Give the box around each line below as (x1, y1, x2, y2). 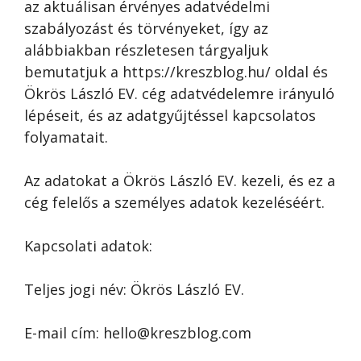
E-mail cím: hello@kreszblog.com (24, 323, 251, 342)
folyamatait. (24, 127, 108, 147)
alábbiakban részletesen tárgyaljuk (24, 40, 268, 60)
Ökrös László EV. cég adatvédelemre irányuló (24, 84, 334, 103)
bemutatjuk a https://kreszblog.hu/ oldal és (24, 62, 328, 81)
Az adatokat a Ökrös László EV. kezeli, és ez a (24, 171, 335, 190)
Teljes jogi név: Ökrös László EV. (24, 280, 244, 299)
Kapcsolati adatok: (24, 236, 152, 255)
